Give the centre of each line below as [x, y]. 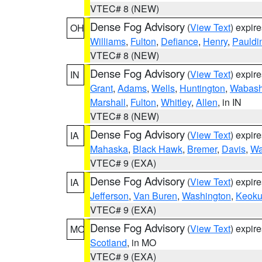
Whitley [176, 102]
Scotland [108, 242]
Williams [108, 41]
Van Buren [155, 196]
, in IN [230, 102]
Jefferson [109, 196]
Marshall [108, 102]
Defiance [180, 41]
